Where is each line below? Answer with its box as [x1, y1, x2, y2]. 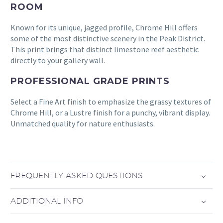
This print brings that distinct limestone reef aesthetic [10, 44, 199, 55]
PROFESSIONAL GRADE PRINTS [10, 75, 170, 87]
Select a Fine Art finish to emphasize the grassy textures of [10, 96, 211, 107]
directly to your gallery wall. [10, 55, 105, 66]
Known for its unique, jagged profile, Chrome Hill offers [10, 22, 198, 33]
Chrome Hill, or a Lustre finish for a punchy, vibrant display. [10, 107, 210, 117]
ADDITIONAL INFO [10, 196, 83, 206]
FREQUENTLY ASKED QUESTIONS [10, 170, 143, 180]
